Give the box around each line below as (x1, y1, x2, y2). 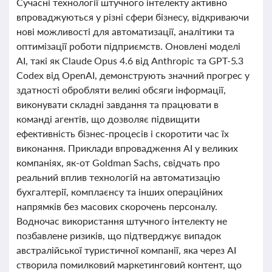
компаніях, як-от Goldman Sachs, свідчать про (16, 157, 220, 168)
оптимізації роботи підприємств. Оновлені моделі (16, 40, 240, 52)
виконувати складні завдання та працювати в (16, 98, 219, 110)
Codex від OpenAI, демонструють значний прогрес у (16, 69, 250, 81)
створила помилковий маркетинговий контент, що (16, 259, 242, 270)
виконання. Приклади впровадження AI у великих (16, 142, 238, 154)
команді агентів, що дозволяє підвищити (16, 113, 200, 124)
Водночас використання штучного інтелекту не (16, 215, 227, 226)
